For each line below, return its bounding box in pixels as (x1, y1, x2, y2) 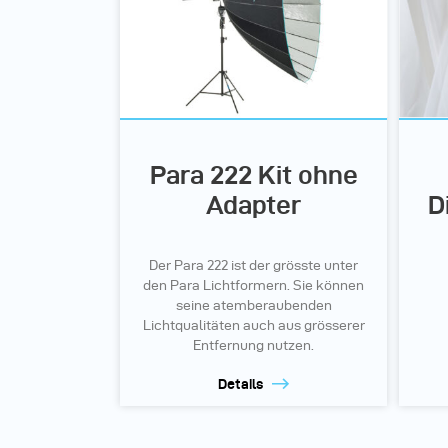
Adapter (206, 190, 301, 219)
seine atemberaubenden (175, 297, 332, 313)
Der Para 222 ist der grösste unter (149, 257, 358, 273)
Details (218, 375, 263, 392)
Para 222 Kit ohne (149, 160, 358, 189)
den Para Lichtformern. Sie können (143, 277, 364, 293)
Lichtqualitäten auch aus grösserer (142, 317, 365, 333)
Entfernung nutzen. (193, 337, 314, 353)
